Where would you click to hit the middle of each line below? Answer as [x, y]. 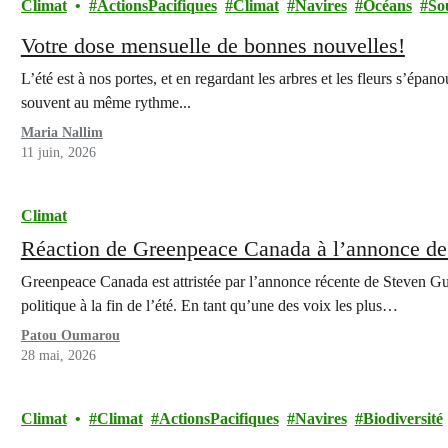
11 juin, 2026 [58, 152]
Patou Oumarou [70, 335]
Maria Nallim [61, 132]
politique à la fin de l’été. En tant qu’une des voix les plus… [209, 305]
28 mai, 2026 [58, 355]
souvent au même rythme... [105, 102]
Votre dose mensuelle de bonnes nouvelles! [212, 45]
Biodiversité [402, 418]
